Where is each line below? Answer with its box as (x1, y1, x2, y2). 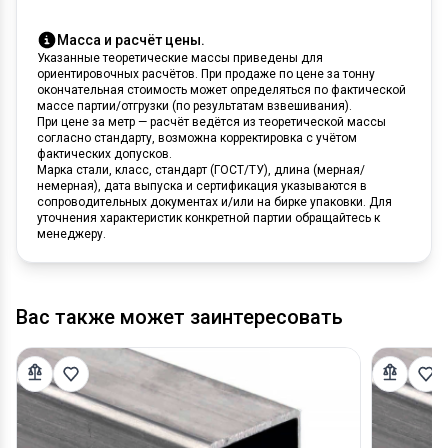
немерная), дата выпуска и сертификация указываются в (37, 178, 367, 193)
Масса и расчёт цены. (57, 31, 205, 48)
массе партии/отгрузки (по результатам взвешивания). (37, 98, 352, 113)
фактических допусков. (37, 146, 172, 161)
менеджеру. (37, 226, 106, 241)
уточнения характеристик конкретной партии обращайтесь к (37, 210, 380, 225)
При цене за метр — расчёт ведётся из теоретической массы (37, 114, 386, 129)
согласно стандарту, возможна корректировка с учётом (37, 130, 357, 145)
